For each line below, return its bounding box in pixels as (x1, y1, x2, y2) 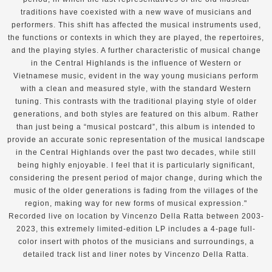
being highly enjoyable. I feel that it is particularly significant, (17, 160, 255, 169)
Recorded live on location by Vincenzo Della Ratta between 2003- (8, 211, 264, 220)
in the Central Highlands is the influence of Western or (30, 58, 242, 67)
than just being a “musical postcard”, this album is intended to (16, 122, 256, 131)
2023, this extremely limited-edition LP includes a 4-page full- (16, 224, 256, 233)
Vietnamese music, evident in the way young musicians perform (13, 71, 259, 80)
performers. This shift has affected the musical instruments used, (11, 20, 261, 29)
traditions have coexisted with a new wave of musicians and (20, 7, 252, 16)
